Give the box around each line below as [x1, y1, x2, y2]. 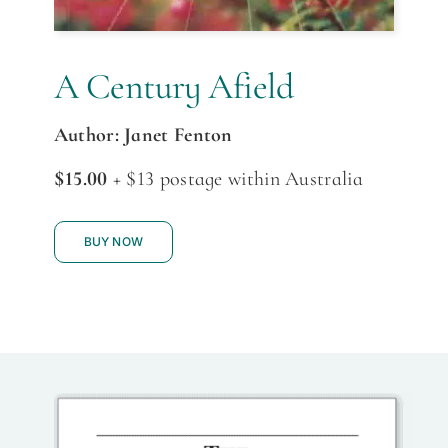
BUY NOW [83, 233, 144, 249]
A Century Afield [53, 64, 294, 108]
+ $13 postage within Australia [107, 166, 363, 191]
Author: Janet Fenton [53, 122, 233, 147]
